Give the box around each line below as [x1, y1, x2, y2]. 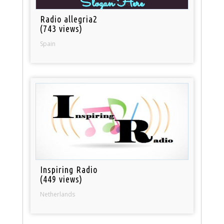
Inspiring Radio [40, 164, 98, 174]
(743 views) [40, 23, 83, 33]
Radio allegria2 [40, 13, 98, 24]
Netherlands [40, 189, 75, 198]
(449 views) [40, 173, 83, 184]
